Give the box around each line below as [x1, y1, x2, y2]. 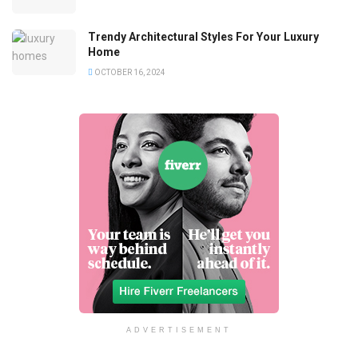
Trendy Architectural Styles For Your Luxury [88, 30, 319, 43]
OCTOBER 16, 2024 [93, 67, 165, 77]
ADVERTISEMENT [126, 325, 232, 334]
